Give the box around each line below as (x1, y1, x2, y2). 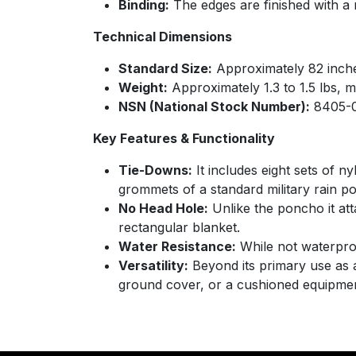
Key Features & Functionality (93, 130, 275, 146)
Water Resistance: (118, 238, 236, 254)
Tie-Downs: (118, 162, 192, 178)
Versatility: (118, 257, 188, 273)
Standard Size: (118, 60, 212, 76)
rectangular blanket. (118, 219, 240, 235)
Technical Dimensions (93, 29, 232, 44)
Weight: (118, 79, 168, 95)
